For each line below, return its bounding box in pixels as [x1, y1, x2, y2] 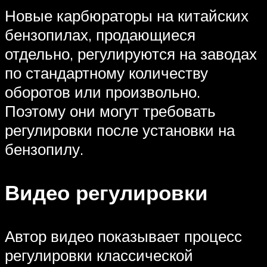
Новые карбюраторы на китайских [5, 5, 249, 25]
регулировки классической [5, 246, 193, 265]
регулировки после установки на [5, 120, 235, 139]
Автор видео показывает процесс [5, 226, 242, 246]
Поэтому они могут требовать [5, 101, 216, 120]
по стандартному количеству [5, 63, 208, 82]
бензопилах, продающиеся [5, 24, 195, 44]
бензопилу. [5, 139, 83, 159]
